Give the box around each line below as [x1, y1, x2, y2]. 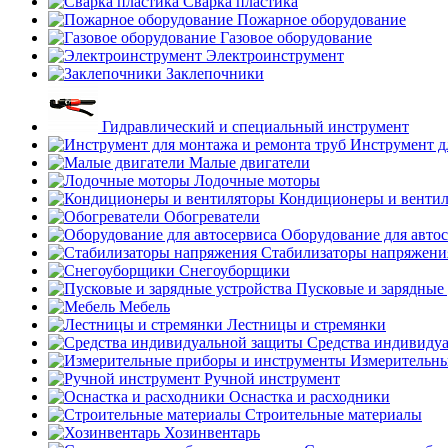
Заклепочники [166, 65, 264, 82]
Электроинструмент [206, 47, 344, 64]
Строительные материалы [245, 406, 422, 423]
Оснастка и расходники [229, 388, 390, 405]
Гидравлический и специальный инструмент [102, 118, 409, 135]
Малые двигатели [189, 154, 310, 171]
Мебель [119, 298, 170, 315]
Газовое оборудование [220, 29, 372, 46]
